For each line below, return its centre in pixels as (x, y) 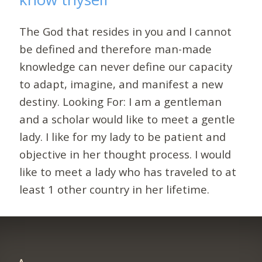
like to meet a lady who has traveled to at (128, 171)
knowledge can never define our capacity (126, 66)
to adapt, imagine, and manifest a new (121, 84)
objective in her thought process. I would (125, 154)
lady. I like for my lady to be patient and (123, 136)
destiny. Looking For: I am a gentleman (121, 101)
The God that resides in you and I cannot (126, 31)
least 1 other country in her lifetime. (115, 189)
